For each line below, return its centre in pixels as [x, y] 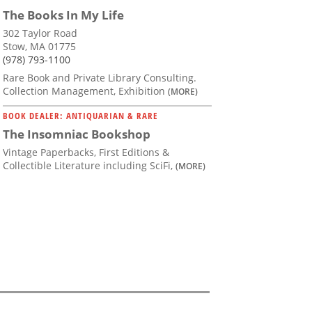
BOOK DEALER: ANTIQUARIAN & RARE [80, 115]
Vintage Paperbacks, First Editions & [86, 152]
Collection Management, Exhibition [85, 91]
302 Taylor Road [40, 33]
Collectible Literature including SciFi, [89, 165]
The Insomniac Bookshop [77, 134]
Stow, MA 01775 [39, 46]
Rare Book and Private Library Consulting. [100, 77]
